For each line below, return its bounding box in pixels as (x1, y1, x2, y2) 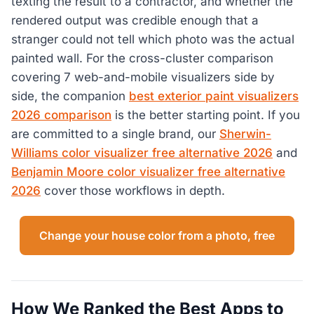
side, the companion (11, 89, 129, 104)
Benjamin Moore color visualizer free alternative (11, 165, 285, 179)
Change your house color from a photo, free (39, 228, 275, 243)
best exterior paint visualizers (129, 89, 299, 104)
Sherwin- (219, 127, 271, 142)
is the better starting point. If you (111, 108, 300, 123)
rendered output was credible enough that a (11, 13, 259, 28)
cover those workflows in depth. (41, 184, 225, 198)
